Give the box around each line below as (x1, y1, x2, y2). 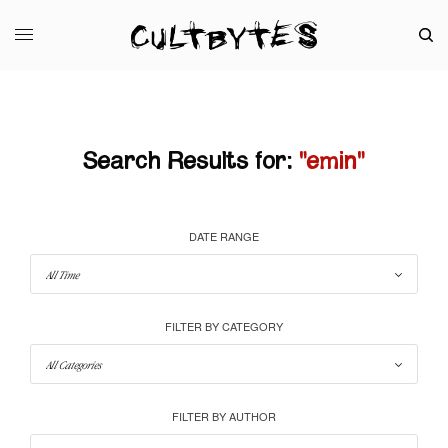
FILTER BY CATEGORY (165, 317, 283, 334)
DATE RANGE (189, 227, 259, 244)
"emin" (299, 149, 365, 174)
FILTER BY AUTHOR (172, 407, 276, 424)
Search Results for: (83, 149, 292, 174)
